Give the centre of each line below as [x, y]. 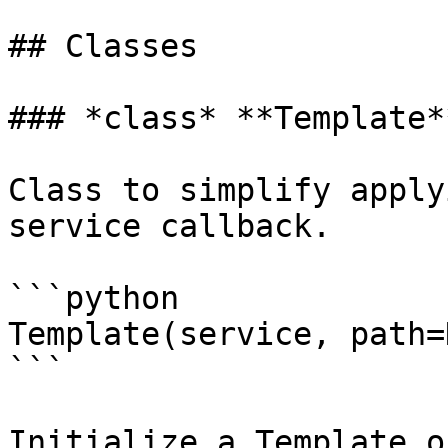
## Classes [103, 46]
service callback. [169, 226]
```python [93, 298]
